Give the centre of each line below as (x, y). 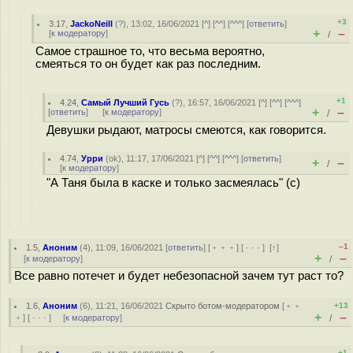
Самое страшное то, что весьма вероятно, (150, 51)
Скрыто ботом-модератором (223, 306)
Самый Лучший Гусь (126, 102)
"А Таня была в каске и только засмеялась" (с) (173, 183)
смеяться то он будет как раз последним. (148, 64)
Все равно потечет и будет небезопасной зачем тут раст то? (179, 276)
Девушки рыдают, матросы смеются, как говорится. (186, 130)
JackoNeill (92, 24)
